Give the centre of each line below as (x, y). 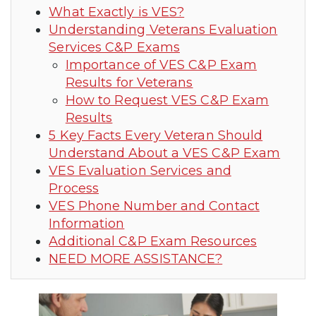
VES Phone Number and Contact (154, 206)
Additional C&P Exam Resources (153, 241)
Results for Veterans (129, 82)
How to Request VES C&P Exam (167, 100)
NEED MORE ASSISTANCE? (136, 259)
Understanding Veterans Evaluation (163, 29)
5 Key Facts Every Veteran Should (156, 135)
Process (74, 188)
